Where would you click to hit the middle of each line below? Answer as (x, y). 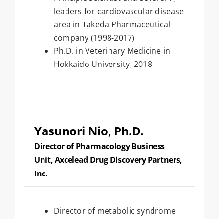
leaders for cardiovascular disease (119, 11)
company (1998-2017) (94, 38)
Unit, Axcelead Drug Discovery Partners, (108, 160)
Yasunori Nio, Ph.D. (89, 131)
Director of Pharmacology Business (99, 146)
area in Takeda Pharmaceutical (112, 25)
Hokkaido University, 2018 (103, 64)
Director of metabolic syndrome (115, 210)
